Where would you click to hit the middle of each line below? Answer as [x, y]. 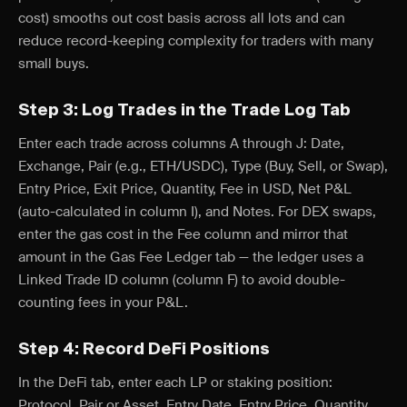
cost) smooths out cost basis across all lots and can [182, 18]
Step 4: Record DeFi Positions [144, 350]
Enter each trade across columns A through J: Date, [181, 144]
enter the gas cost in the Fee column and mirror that [183, 234]
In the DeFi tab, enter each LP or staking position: [175, 382]
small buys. [54, 64]
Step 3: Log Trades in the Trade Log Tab [184, 111]
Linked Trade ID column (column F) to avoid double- [182, 280]
